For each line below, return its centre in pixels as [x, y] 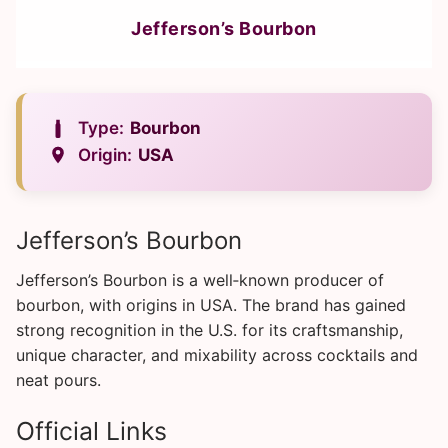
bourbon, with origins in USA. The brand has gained [211, 304]
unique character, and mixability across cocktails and [217, 354]
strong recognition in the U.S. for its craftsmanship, [209, 329]
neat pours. [58, 379]
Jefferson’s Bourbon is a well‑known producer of [200, 279]
